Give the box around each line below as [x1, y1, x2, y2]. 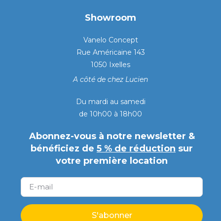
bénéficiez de [31, 143, 97, 154]
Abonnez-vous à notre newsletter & [29, 130, 195, 142]
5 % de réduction [97, 143, 176, 154]
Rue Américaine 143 [76, 47, 145, 57]
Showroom [85, 12, 136, 23]
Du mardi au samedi [75, 97, 146, 106]
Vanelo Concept [83, 35, 138, 44]
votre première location [56, 155, 168, 166]
